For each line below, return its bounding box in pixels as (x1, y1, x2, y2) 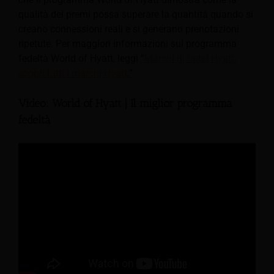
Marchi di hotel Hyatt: (144, 52, 237, 64)
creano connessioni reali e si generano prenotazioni (18, 23, 239, 35)
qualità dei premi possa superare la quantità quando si (18, 8, 253, 20)
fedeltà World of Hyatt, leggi (18, 52, 141, 64)
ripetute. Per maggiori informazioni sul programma (18, 37, 237, 50)
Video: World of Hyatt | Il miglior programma (18, 96, 232, 110)
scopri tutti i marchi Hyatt (18, 67, 127, 79)
